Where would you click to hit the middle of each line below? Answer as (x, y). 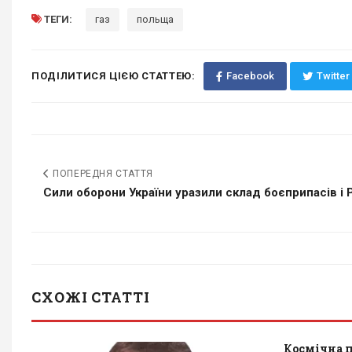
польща (155, 19)
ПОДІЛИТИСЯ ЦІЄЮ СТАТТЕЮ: (114, 76)
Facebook (250, 76)
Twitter (333, 76)
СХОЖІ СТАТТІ (91, 297)
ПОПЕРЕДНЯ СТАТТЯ (101, 174)
